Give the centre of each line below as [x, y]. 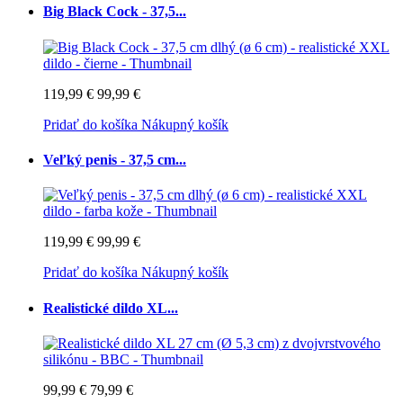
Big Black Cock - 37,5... [115, 12]
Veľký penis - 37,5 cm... [115, 159]
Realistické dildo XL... [111, 308]
